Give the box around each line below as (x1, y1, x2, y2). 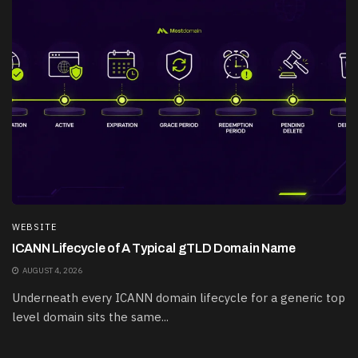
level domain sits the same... (12, 308, 169, 324)
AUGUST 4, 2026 (21, 265, 82, 276)
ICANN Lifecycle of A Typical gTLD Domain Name (12, 241, 296, 255)
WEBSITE (12, 221, 57, 233)
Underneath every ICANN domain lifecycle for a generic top (12, 289, 345, 305)
